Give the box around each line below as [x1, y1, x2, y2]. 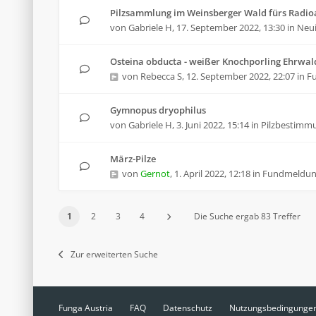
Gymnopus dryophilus [110, 104, 206, 116]
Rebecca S [140, 70, 182, 83]
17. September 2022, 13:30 [176, 21, 285, 34]
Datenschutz [163, 302, 212, 314]
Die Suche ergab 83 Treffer [192, 210, 300, 222]
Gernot [140, 167, 170, 180]
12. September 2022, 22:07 [186, 70, 295, 83]
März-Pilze [110, 152, 156, 165]
